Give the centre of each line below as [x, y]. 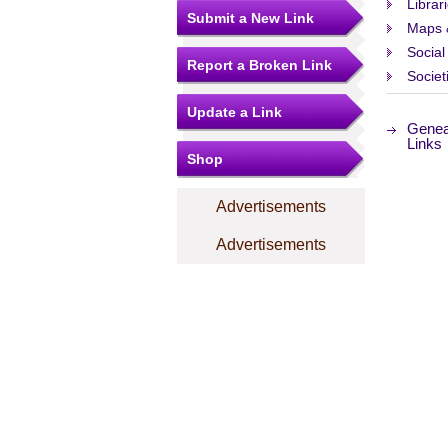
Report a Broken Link [259, 65]
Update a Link [234, 112]
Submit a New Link [250, 18]
